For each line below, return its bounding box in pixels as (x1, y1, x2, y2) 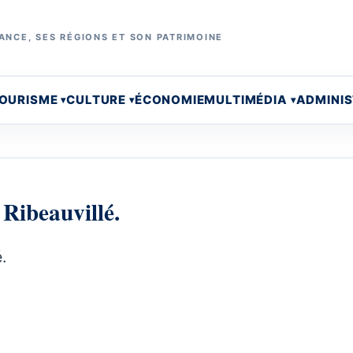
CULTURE (66, 91, 127, 107)
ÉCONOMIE (134, 91, 205, 107)
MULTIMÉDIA (204, 91, 288, 107)
